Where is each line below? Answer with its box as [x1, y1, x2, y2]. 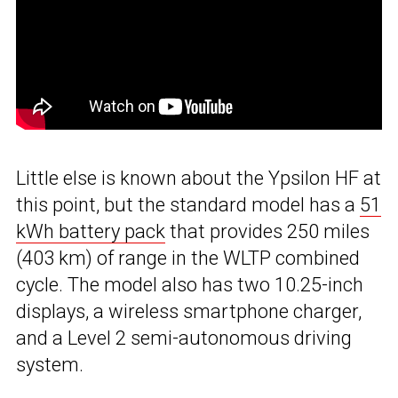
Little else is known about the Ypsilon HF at [16, 167, 381, 190]
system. [16, 354, 84, 377]
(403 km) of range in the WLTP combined [16, 247, 360, 270]
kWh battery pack [16, 220, 165, 243]
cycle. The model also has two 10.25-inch [16, 274, 363, 297]
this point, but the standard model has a [16, 194, 360, 217]
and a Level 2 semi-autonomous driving [16, 327, 352, 350]
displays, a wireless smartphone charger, [16, 300, 362, 323]
